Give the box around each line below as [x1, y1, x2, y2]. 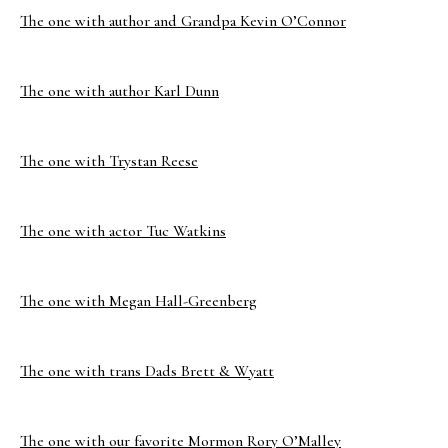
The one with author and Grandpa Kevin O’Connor [20, 11, 346, 31]
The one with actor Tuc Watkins [20, 221, 226, 241]
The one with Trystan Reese [20, 151, 198, 171]
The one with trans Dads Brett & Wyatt [20, 361, 274, 381]
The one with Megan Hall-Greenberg [20, 291, 257, 311]
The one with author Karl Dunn [20, 81, 219, 101]
